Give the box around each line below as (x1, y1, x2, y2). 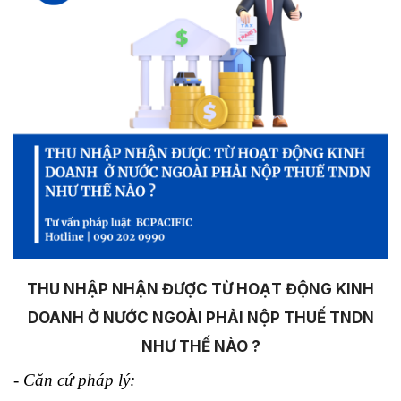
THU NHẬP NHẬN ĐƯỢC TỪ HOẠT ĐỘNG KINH (27, 280, 374, 299)
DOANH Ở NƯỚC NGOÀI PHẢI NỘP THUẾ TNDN (27, 309, 374, 328)
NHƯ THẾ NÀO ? (141, 337, 260, 356)
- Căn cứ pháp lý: (13, 371, 135, 390)
